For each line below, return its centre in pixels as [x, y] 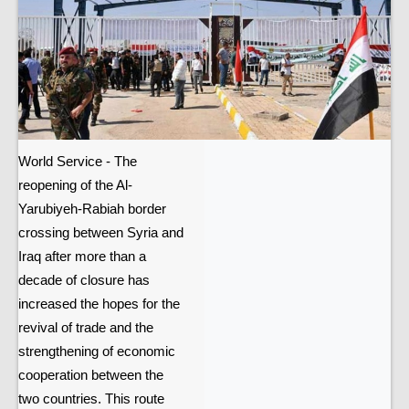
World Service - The [78, 162]
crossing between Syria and [101, 233]
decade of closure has [84, 281]
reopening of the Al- [75, 186]
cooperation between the [91, 376]
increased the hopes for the [99, 304]
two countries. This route [91, 399]
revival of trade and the [86, 328]
